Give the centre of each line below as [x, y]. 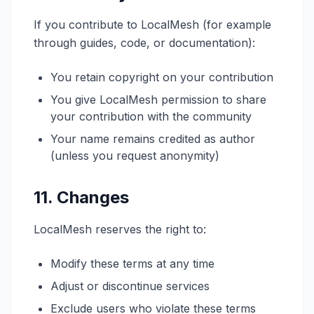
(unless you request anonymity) [135, 156]
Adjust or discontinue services [130, 286]
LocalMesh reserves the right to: [120, 229]
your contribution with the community [151, 116]
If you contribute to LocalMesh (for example [152, 25]
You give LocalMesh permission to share [158, 100]
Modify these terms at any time [132, 264]
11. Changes [81, 197]
